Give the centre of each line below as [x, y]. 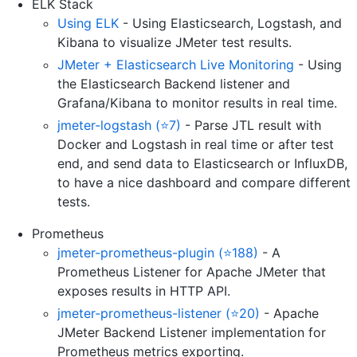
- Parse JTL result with [251, 126]
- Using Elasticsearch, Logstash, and [230, 24]
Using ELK [88, 24]
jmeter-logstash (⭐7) [119, 126]
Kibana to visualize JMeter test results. [175, 43]
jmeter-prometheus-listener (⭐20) [159, 314]
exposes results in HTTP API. [144, 291]
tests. [74, 202]
